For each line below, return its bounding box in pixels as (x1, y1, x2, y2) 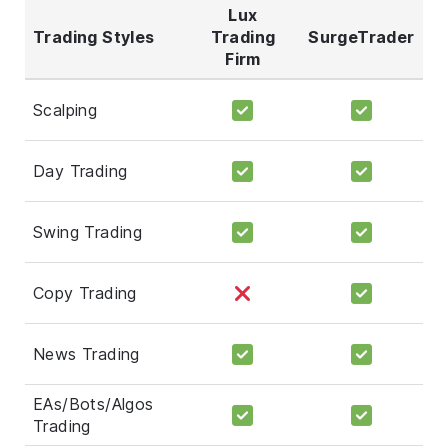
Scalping (33, 99, 98, 120)
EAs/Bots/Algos (33, 393, 154, 414)
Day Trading (33, 160, 128, 181)
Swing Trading (33, 221, 143, 242)
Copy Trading (33, 282, 137, 303)
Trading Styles (33, 26, 155, 47)
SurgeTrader (308, 26, 415, 47)
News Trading (33, 343, 140, 364)
